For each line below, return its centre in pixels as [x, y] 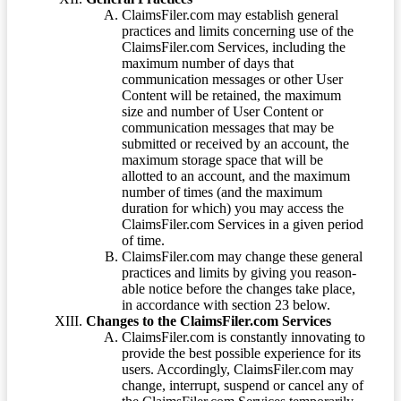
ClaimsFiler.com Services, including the [234, 47]
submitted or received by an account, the [235, 143]
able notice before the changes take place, [239, 288]
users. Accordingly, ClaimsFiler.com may [238, 369]
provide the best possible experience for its [241, 353]
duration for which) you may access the [233, 208]
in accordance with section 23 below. [226, 304]
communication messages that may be [228, 127]
